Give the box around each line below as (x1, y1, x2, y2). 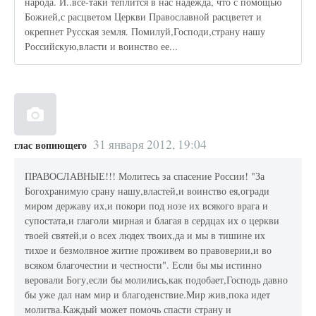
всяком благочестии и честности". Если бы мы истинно (25, 258, 262, 272)
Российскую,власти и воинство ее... (25, 39, 178, 54)
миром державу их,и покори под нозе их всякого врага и (25, 199, 269, 213)
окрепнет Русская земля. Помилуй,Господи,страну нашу (25, 25, 266, 39)
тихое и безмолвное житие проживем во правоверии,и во (25, 243, 272, 257)
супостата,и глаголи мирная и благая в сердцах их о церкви (25, 214, 280, 228)
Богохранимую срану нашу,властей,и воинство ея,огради (25, 184, 270, 198)
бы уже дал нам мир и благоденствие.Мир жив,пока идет (25, 288, 271, 302)
